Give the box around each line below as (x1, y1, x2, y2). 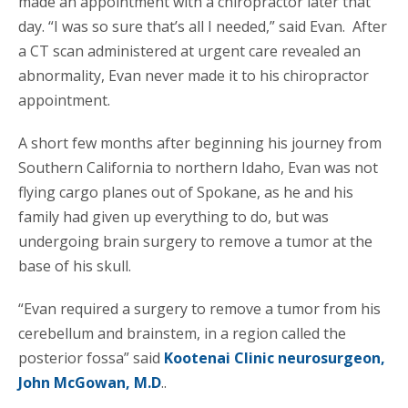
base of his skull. (18, 255, 131, 276)
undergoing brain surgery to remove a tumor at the (18, 230, 372, 251)
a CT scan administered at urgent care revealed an (18, 40, 361, 61)
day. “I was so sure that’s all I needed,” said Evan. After (18, 15, 387, 36)
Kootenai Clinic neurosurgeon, (164, 347, 385, 368)
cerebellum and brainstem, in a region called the (18, 322, 346, 343)
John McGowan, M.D (18, 372, 161, 393)
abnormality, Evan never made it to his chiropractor (18, 65, 369, 86)
